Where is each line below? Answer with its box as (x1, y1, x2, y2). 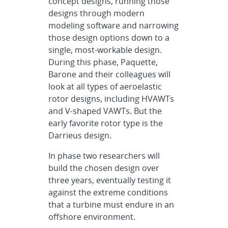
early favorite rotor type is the (48, 118, 163, 129)
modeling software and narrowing (48, 20, 179, 31)
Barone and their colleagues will (48, 69, 171, 80)
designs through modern (48, 8, 145, 19)
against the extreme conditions (48, 187, 168, 198)
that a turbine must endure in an (48, 199, 175, 210)
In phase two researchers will (48, 150, 160, 161)
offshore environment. (48, 211, 136, 222)
